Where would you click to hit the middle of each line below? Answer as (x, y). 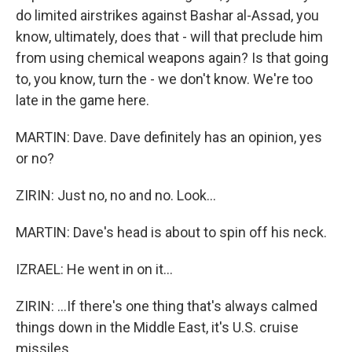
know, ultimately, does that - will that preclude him (169, 37)
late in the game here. (82, 100)
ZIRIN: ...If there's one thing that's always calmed (167, 306)
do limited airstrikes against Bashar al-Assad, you (167, 15)
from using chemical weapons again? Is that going (172, 58)
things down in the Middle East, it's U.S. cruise (157, 327)
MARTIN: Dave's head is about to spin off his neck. (171, 232)
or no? (35, 158)
